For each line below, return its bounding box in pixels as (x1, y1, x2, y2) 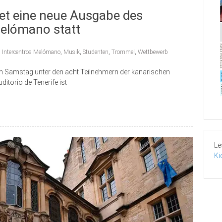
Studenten (83, 48, 109, 55)
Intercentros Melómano (2, 48, 60, 55)
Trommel (111, 48, 135, 55)
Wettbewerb (138, 48, 168, 55)
